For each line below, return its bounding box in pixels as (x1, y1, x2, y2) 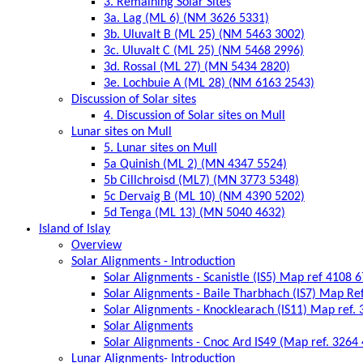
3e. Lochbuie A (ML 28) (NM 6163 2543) (104, 76, 314, 90)
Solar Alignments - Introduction (71, 254, 235, 268)
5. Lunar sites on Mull (104, 141, 217, 155)
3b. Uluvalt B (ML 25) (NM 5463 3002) (104, 28, 305, 41)
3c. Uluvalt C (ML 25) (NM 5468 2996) (104, 44, 304, 58)
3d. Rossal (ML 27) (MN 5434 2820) (104, 60, 290, 74)
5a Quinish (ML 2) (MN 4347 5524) (104, 157, 287, 171)
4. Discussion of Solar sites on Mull (104, 109, 285, 122)
